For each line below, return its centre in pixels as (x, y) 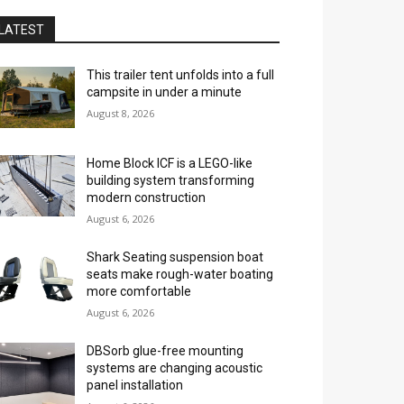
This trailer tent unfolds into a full (181, 75)
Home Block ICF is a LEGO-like (170, 164)
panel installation (135, 386)
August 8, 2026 (121, 113)
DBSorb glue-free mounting (165, 351)
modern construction (147, 198)
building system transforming (171, 181)
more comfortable (139, 292)
